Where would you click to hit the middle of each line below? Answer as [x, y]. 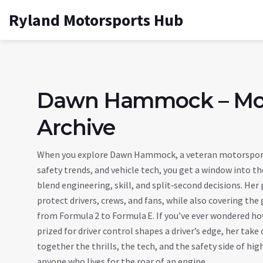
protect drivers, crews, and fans [100, 200]
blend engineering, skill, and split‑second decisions [139, 185]
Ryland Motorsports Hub [96, 20]
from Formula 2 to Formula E [95, 215]
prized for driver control [85, 231]
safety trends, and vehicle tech [98, 170]
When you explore [73, 154]
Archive [76, 127]
